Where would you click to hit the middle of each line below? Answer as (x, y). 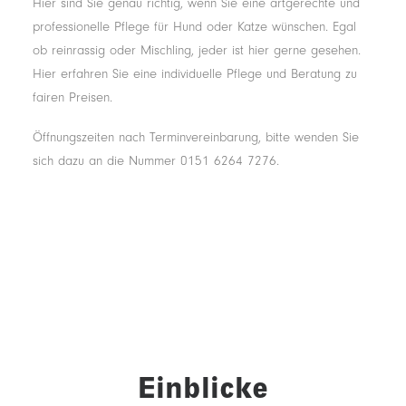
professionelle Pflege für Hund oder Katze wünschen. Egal (194, 27)
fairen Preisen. (72, 97)
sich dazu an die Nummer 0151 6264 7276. (156, 161)
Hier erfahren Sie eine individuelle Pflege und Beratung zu (195, 74)
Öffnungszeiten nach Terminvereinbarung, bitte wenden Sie (196, 137)
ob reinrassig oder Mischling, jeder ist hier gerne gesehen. (197, 50)
